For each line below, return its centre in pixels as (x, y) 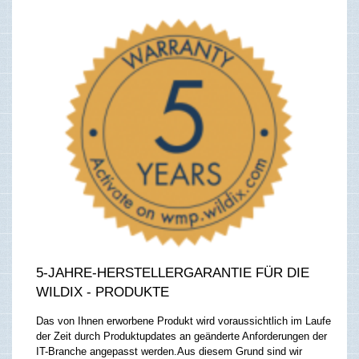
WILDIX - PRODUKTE (103, 292)
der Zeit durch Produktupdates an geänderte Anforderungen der (182, 337)
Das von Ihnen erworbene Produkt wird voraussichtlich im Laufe (184, 321)
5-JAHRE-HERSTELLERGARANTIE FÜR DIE (173, 273)
